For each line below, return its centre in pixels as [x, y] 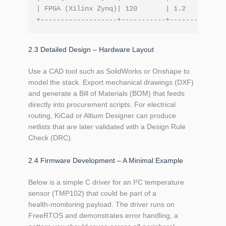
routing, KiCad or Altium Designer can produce [102, 116]
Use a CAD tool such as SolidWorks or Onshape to [109, 71]
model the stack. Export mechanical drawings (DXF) [111, 82]
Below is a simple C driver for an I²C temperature [106, 182]
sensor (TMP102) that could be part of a [92, 193]
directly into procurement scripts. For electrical [102, 105]
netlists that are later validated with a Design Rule [107, 127]
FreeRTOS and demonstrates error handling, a [103, 215]
